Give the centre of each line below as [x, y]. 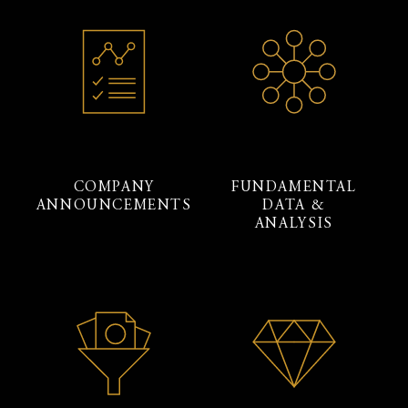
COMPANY [114, 187]
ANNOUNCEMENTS [114, 205]
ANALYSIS [294, 224]
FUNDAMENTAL [294, 187]
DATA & [294, 205]
